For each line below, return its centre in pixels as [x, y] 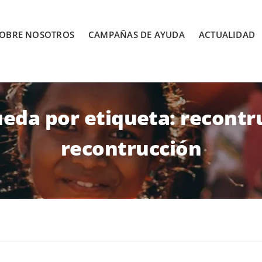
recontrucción [131, 148]
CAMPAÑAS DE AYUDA [137, 35]
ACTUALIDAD [227, 35]
